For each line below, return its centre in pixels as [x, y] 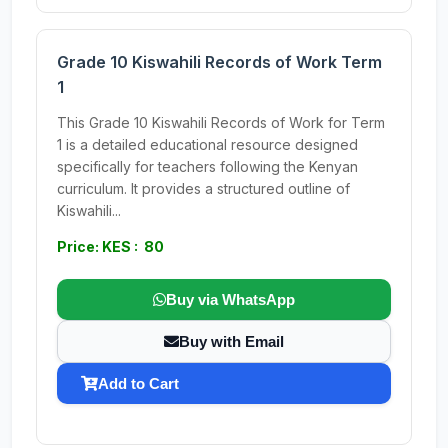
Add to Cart [138, 383]
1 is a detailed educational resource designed [207, 144]
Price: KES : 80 [110, 246]
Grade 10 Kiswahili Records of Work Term [219, 62]
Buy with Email [231, 341]
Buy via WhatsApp [230, 299]
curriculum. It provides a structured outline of [203, 188]
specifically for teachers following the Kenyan [207, 166]
